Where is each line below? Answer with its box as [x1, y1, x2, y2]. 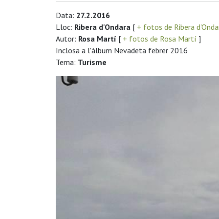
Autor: [56, 34, 78, 44]
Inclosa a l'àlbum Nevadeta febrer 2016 [56, 45, 188, 56]
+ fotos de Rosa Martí [121, 34, 198, 44]
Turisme [78, 57, 107, 67]
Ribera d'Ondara [74, 22, 131, 32]
